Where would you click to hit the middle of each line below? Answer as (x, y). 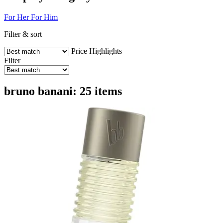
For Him (44, 17)
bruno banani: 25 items (63, 91)
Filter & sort (23, 34)
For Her (16, 17)
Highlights (106, 51)
